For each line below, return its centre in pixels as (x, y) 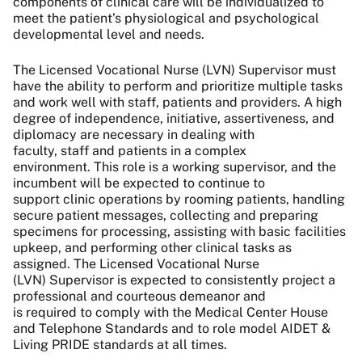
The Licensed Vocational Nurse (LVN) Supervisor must (175, 70)
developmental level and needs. (110, 35)
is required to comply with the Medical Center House (170, 313)
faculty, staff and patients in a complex (130, 151)
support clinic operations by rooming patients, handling (179, 200)
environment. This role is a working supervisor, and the (175, 167)
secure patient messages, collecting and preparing (166, 216)
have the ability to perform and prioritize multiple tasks (178, 86)
